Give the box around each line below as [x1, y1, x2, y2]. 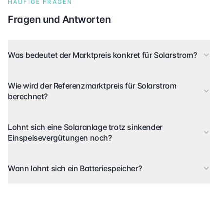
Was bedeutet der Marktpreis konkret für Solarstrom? [8, 50, 197, 60]
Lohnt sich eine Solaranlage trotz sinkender [8, 122, 163, 132]
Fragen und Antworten [8, 14, 110, 26]
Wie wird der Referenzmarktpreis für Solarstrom [8, 81, 177, 91]
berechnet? [8, 91, 48, 102]
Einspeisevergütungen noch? [8, 133, 112, 143]
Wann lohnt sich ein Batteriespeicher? [8, 163, 142, 174]
